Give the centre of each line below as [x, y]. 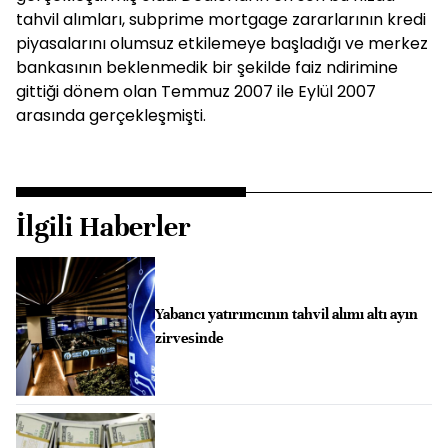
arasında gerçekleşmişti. [111, 115]
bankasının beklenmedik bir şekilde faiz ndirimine [207, 67]
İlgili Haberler [103, 227]
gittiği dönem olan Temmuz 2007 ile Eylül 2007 [196, 91]
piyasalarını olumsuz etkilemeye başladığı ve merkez [222, 43]
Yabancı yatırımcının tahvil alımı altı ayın [286, 314]
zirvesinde [188, 338]
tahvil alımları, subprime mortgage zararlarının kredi [221, 19]
